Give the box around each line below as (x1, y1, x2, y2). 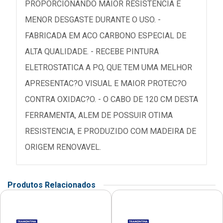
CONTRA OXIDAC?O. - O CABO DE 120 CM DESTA (25, 95, 198, 105)
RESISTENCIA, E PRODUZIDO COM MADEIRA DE (25, 126, 196, 136)
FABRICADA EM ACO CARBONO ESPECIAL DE (25, 31, 186, 41)
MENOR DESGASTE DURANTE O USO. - (25, 15, 161, 25)
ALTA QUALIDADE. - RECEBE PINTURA (25, 47, 159, 57)
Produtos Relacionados (7, 180, 96, 190)
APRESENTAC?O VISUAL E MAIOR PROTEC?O (25, 79, 187, 89)
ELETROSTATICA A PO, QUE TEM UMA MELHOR (25, 63, 192, 73)
